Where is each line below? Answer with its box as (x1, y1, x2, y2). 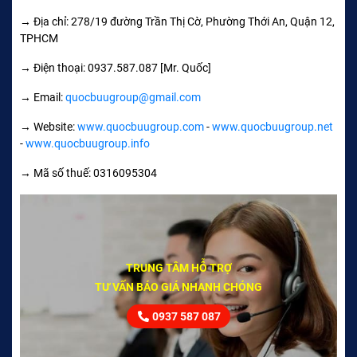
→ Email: (20, 90, 65, 104)
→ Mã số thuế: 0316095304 (20, 166, 157, 179)
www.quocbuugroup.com (77, 120, 204, 133)
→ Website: (20, 120, 77, 133)
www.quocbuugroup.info (25, 136, 150, 150)
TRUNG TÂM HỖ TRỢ (125, 261, 232, 274)
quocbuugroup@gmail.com (65, 90, 201, 104)
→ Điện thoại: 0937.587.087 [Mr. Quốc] (20, 61, 211, 74)
